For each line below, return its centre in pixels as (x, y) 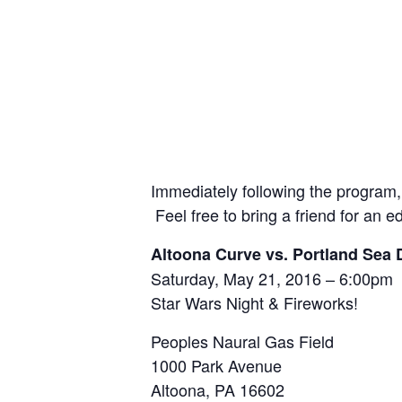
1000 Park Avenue (216, 366)
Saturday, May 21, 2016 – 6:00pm (272, 279)
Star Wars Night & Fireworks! (254, 303)
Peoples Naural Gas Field (242, 341)
